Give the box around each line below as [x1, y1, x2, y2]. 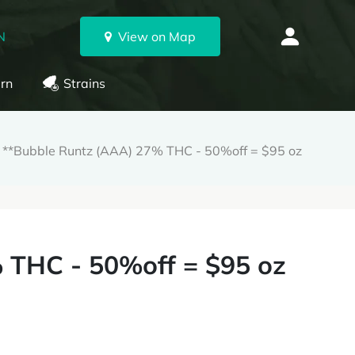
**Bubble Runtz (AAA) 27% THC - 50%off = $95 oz [2, 143, 302, 158]
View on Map [111, 29, 196, 44]
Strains [63, 75, 105, 91]
